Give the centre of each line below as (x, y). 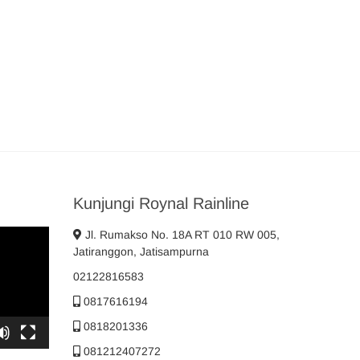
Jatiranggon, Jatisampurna (141, 251)
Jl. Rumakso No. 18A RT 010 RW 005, (181, 234)
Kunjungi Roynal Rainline (161, 203)
